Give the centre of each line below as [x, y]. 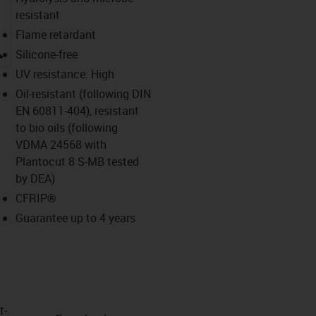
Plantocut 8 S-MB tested [77, 161]
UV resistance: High [65, 74]
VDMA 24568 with [61, 144]
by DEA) [35, 178]
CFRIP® [36, 198]
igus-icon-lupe [38, 48]
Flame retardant [55, 34]
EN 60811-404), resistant [77, 110]
